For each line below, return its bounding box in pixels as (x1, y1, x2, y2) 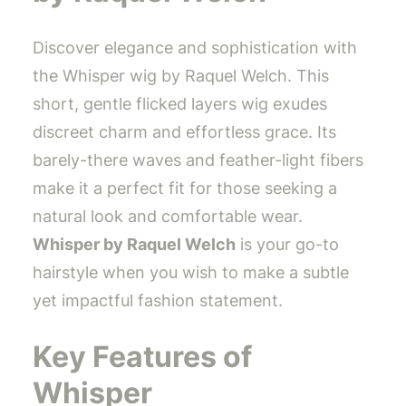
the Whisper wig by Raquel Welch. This (33, 66, 329, 86)
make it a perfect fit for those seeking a (33, 179, 337, 198)
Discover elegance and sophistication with (33, 38, 357, 58)
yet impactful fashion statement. (33, 291, 283, 311)
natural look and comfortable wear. (33, 207, 303, 227)
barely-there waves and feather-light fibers (33, 150, 363, 170)
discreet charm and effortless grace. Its (33, 122, 336, 142)
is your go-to (236, 235, 339, 255)
